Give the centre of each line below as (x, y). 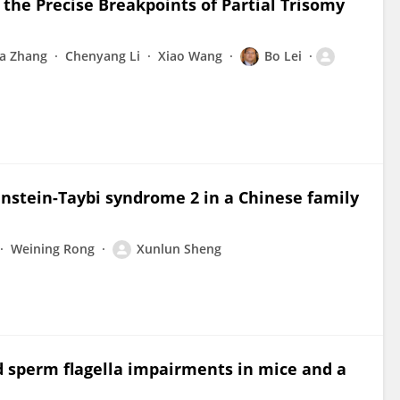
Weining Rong (53, 249)
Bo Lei (283, 56)
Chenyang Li (103, 56)
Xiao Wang (190, 56)
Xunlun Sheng (179, 249)
